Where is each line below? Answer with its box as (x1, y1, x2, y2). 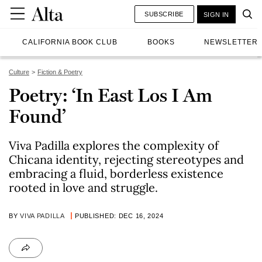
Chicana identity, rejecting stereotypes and (9, 152, 244, 167)
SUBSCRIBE (144, 10, 184, 18)
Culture (9, 68, 29, 75)
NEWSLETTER (204, 38, 258, 46)
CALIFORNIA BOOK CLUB (22, 38, 118, 46)
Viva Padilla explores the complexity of (9, 138, 219, 153)
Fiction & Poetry (37, 68, 82, 75)
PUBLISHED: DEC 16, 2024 (74, 212, 164, 219)
